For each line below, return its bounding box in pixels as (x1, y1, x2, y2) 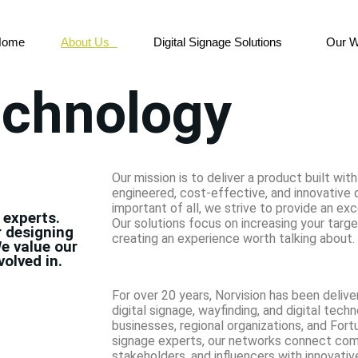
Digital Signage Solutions (153, 34, 282, 49)
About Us (60, 34, 109, 49)
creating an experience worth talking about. (112, 230, 355, 246)
